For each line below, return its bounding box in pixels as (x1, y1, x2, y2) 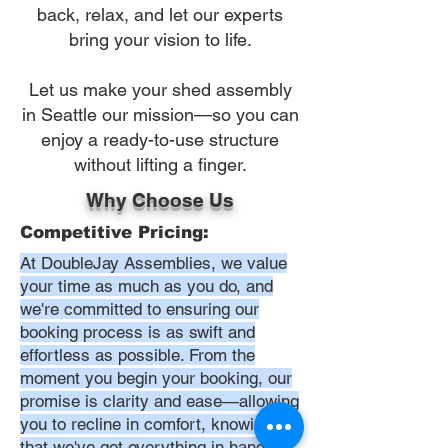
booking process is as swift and (20, 322, 255, 342)
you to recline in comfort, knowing (20, 414, 272, 434)
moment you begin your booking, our (20, 368, 292, 388)
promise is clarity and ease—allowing (20, 391, 299, 411)
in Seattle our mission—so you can (21, 104, 299, 125)
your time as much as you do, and (20, 276, 273, 296)
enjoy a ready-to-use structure (41, 129, 279, 150)
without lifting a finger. (73, 154, 247, 175)
